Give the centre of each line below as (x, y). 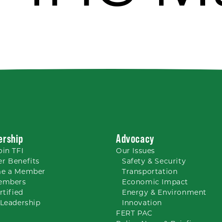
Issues (144, 151)
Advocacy (135, 139)
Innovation (142, 203)
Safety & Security (154, 161)
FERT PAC (134, 213)
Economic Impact (155, 182)
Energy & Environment (164, 192)
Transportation (150, 171)
